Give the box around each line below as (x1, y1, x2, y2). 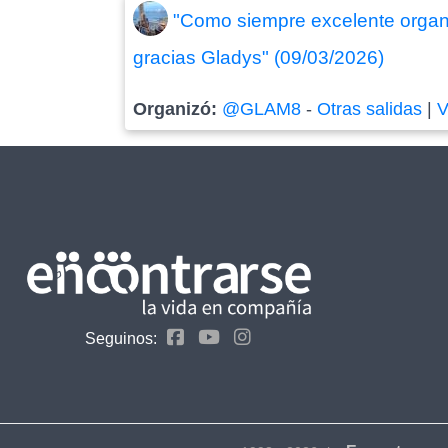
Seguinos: (85, 329, 157, 347)
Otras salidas (317, 98, 423, 119)
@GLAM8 (222, 98, 302, 119)
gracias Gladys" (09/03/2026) (133, 46, 385, 68)
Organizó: (133, 98, 223, 119)
